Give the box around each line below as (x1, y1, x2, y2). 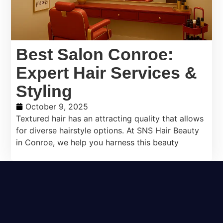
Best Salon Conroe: (16, 45, 174, 64)
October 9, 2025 (25, 102, 89, 112)
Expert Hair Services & (16, 63, 198, 83)
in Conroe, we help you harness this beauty (16, 137, 179, 148)
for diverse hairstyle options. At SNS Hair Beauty (16, 125, 200, 136)
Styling (16, 82, 73, 101)
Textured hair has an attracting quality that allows (16, 113, 204, 124)
